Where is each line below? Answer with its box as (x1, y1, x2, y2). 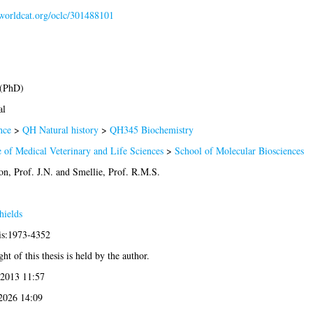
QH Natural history (22, 122, 99, 136)
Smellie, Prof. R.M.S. (72, 164, 160, 178)
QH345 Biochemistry (109, 122, 194, 136)
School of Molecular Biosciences (174, 143, 304, 157)
